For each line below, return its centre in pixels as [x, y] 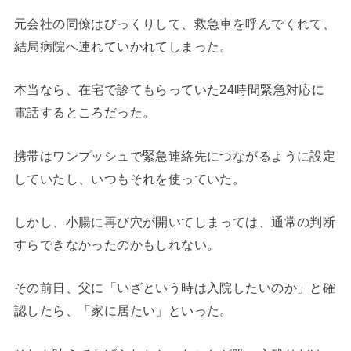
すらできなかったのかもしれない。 [117, 245]
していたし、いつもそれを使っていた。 [130, 178]
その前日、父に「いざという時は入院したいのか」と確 [175, 288]
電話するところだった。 [85, 112]
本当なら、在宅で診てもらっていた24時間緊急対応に [169, 90]
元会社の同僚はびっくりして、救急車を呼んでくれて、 [175, 23]
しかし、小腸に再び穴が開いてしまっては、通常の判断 [175, 222]
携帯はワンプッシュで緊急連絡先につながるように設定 [175, 156]
